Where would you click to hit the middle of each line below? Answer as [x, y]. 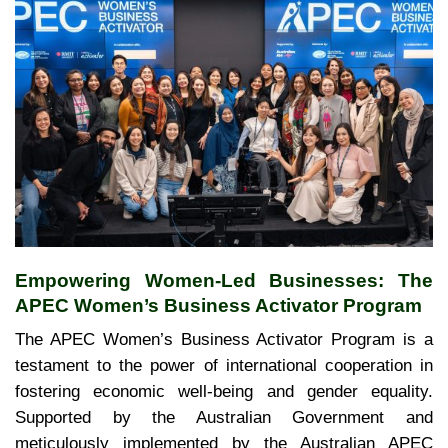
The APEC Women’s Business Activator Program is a [224, 340]
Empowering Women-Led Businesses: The [224, 280]
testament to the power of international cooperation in [224, 366]
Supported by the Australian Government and [224, 418]
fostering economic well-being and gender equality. [224, 392]
